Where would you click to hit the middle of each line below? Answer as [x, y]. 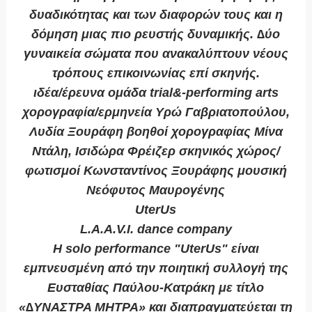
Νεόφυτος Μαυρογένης [156, 190]
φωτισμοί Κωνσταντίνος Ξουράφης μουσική [156, 171]
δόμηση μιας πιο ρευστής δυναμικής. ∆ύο [156, 34]
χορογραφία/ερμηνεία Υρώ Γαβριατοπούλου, [156, 112]
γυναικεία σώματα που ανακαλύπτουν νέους [156, 54]
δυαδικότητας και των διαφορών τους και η [156, 15]
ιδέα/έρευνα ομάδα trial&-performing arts [156, 93]
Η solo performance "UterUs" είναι [156, 249]
